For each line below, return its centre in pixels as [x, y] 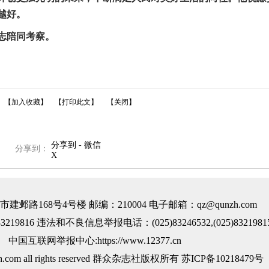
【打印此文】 [77, 102]
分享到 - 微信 [76, 145]
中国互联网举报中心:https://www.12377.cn [95, 240]
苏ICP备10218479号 [222, 258]
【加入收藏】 [26, 102]
